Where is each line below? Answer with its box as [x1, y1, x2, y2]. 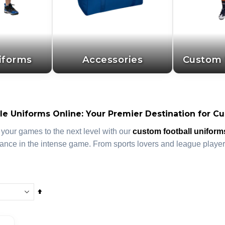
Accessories [82, 53, 143, 65]
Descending [41, 199, 82, 208]
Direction [41, 212, 72, 220]
